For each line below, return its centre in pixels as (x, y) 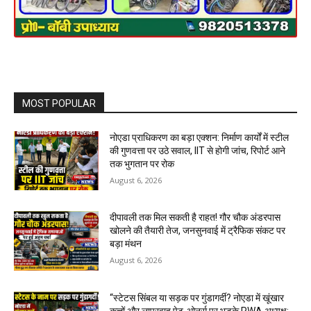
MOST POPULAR (59, 103)
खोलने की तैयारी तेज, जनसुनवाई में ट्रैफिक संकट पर (198, 231)
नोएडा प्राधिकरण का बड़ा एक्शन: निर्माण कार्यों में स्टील (200, 137)
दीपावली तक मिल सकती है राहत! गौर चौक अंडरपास (195, 218)
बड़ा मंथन (126, 244)
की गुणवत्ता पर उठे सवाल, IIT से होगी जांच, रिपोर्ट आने (198, 150)
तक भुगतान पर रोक (142, 163)
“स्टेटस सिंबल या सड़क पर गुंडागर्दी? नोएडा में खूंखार (197, 298)
